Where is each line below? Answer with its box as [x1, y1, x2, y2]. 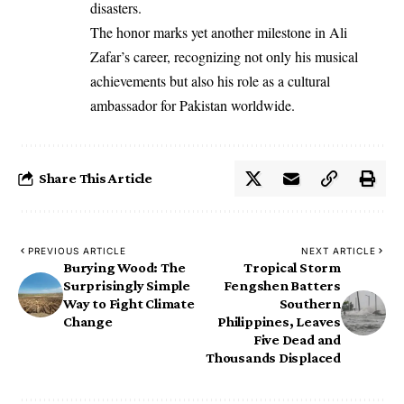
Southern [279, 296, 341, 312]
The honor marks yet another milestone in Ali [90, 23, 347, 42]
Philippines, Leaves [217, 314, 341, 330]
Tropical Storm [243, 260, 341, 276]
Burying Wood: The [63, 260, 186, 276]
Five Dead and [252, 332, 341, 348]
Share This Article [38, 170, 153, 187]
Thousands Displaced [206, 350, 341, 366]
